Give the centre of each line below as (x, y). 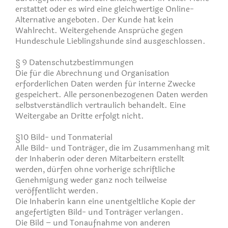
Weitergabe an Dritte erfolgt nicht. (80, 116)
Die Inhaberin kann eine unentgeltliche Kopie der (105, 201)
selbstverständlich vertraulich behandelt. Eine (101, 105)
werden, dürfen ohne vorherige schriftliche (95, 169)
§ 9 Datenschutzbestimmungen (75, 62)
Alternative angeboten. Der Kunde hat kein (94, 19)
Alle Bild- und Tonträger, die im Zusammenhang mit (112, 148)
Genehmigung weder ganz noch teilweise (91, 180)
